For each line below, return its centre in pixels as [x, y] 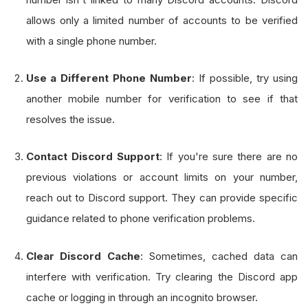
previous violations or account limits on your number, [162, 177]
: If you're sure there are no [229, 157]
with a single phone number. [91, 41]
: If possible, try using [245, 78]
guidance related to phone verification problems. [140, 219]
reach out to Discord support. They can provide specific [162, 198]
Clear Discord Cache [83, 256]
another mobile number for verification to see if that [162, 99]
